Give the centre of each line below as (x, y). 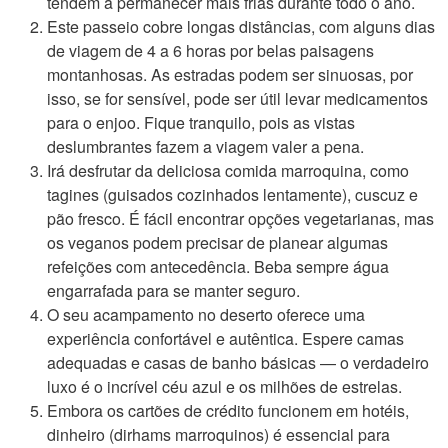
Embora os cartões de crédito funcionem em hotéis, (228, 410)
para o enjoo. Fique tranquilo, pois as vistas (201, 122)
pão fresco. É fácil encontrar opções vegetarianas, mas (240, 218)
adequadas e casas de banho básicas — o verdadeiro (238, 362)
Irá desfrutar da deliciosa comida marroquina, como (228, 170)
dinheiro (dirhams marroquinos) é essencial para (218, 434)
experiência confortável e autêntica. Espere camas (225, 338)
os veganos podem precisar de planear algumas (217, 242)
